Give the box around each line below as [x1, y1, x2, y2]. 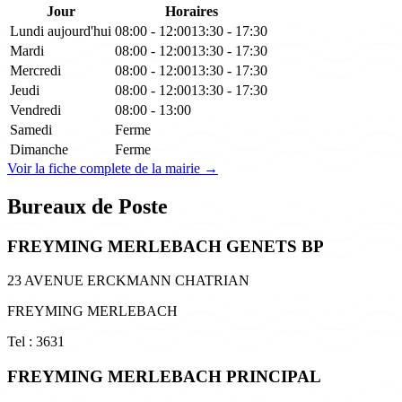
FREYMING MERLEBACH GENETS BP [7, 236, 324, 256]
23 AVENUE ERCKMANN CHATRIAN [7, 273, 249, 289]
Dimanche [10, 141, 68, 157]
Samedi [10, 121, 52, 137]
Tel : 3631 [7, 334, 65, 350]
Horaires [164, 3, 218, 19]
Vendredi [10, 101, 61, 118]
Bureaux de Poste [7, 194, 168, 218]
